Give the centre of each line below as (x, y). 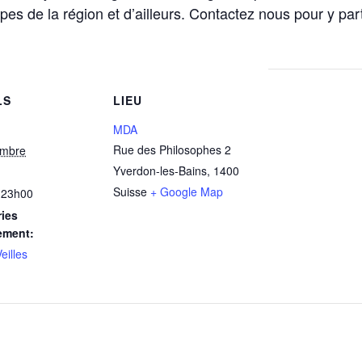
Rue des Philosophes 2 (172, 149)
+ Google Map (187, 192)
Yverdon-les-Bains (160, 170)
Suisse (130, 192)
